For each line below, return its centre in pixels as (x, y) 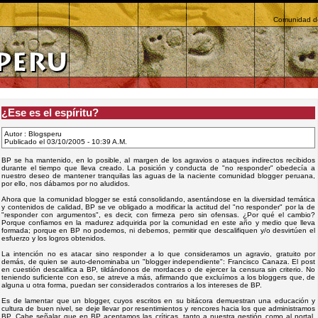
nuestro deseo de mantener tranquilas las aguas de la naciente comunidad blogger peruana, (158, 175)
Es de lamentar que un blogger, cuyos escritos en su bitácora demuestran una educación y (158, 300)
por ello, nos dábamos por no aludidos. (66, 183)
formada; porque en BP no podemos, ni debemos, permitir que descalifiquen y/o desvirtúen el (158, 230)
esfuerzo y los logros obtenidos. (54, 238)
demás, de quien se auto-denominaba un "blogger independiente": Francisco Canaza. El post (158, 261)
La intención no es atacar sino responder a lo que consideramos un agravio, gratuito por (158, 253)
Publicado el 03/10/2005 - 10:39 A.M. (66, 141)
